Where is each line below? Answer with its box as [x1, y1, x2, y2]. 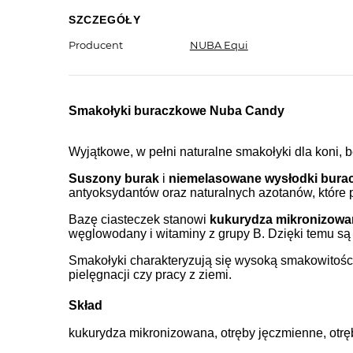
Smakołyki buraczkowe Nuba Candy [69, 104, 284, 118]
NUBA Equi [189, 39, 248, 52]
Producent [69, 39, 123, 52]
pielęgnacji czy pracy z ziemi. [69, 268, 232, 282]
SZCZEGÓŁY [69, 13, 141, 27]
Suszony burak [69, 172, 159, 186]
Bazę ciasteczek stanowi [69, 213, 210, 227]
